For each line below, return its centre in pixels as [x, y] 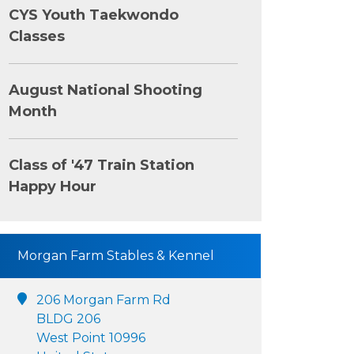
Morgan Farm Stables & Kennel [116, 256]
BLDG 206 [68, 319]
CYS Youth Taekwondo [94, 15]
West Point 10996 [91, 338]
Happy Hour [53, 186]
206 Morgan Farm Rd [104, 300]
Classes [37, 36]
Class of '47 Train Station [102, 165]
